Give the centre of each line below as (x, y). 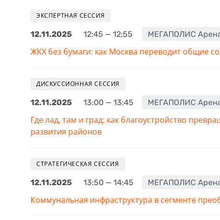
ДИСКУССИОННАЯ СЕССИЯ (78, 84)
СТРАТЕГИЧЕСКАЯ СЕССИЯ (78, 164)
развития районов (66, 132)
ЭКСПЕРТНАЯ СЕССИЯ (71, 16)
